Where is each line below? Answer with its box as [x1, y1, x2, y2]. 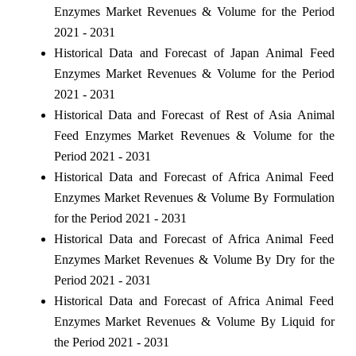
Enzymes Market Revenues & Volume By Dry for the [53, 252, 335, 266]
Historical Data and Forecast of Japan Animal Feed [53, 45, 335, 60]
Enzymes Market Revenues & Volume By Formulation [53, 190, 335, 204]
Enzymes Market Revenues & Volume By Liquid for [53, 314, 335, 328]
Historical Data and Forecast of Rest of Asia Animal [53, 107, 335, 122]
